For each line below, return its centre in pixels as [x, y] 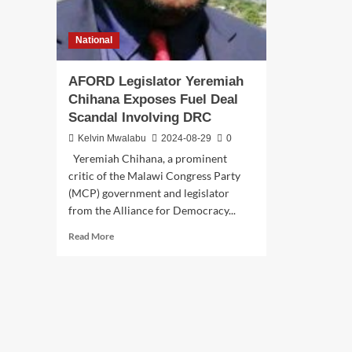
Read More [91, 236]
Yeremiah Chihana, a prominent [148, 159]
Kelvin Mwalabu [112, 139]
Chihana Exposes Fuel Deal [153, 100]
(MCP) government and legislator [149, 193]
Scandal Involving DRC [140, 118]
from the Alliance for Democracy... [152, 211]
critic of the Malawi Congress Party [154, 176]
